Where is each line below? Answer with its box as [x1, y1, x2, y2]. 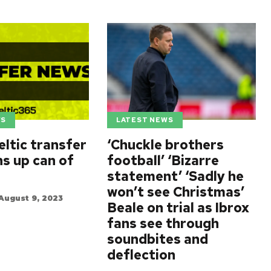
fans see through [106, 214, 219, 232]
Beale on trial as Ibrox [106, 198, 249, 217]
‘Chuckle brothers [106, 135, 224, 154]
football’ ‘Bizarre [106, 151, 219, 169]
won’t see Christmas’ [106, 183, 244, 201]
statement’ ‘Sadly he [106, 167, 244, 185]
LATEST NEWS [116, 116, 174, 125]
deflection [106, 246, 175, 264]
